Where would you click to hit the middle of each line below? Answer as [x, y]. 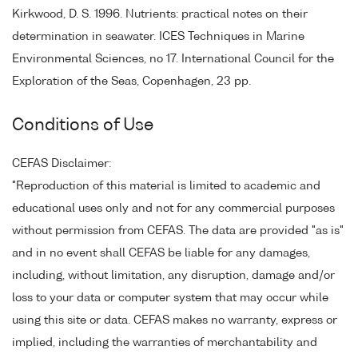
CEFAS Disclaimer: [62, 163]
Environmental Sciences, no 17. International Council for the [173, 59]
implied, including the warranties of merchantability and [165, 342]
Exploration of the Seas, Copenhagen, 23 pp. [131, 81]
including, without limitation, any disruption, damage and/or [173, 275]
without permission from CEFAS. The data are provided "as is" [178, 231]
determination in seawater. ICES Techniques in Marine [158, 36]
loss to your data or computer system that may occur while [170, 298]
